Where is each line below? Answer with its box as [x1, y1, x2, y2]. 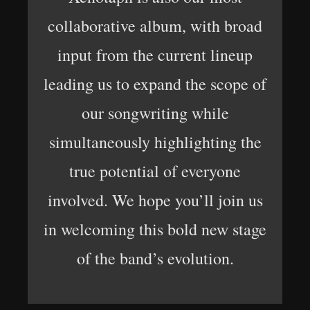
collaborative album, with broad [48, 15, 262, 37]
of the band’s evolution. [76, 247, 234, 269]
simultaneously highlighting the [48, 131, 262, 153]
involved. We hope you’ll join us [47, 189, 263, 211]
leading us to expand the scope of [44, 73, 266, 95]
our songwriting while [81, 102, 229, 124]
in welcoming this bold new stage [44, 218, 266, 240]
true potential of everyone [69, 160, 241, 182]
